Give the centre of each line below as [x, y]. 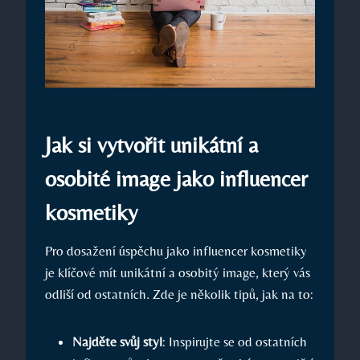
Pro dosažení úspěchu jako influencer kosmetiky [176, 250]
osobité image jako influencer [176, 178]
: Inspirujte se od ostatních [235, 341]
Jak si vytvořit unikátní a [151, 144]
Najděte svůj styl [117, 341]
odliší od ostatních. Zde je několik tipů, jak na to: [179, 294]
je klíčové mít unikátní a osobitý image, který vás [178, 272]
